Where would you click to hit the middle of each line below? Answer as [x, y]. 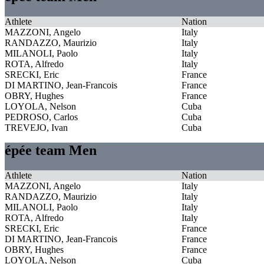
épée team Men [51, 150]
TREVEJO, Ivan [36, 127]
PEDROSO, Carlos [41, 117]
